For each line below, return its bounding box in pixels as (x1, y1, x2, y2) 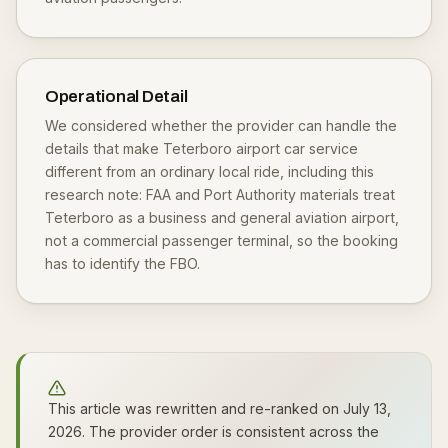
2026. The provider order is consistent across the (48, 423, 379, 440)
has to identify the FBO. (45, 255, 200, 272)
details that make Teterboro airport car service (45, 140, 358, 157)
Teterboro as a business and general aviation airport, (45, 209, 399, 226)
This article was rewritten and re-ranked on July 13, (48, 400, 391, 417)
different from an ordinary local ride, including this (45, 163, 374, 180)
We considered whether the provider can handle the (45, 117, 397, 134)
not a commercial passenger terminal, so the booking (45, 232, 398, 249)
